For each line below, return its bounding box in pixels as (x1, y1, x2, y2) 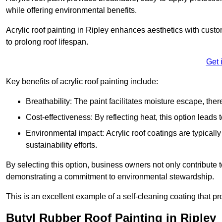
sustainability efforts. (26, 141, 97, 150)
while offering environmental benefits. (6, 6, 137, 15)
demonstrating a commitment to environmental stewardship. (6, 172, 214, 181)
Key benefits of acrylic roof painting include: (6, 77, 158, 86)
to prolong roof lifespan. (6, 38, 88, 47)
